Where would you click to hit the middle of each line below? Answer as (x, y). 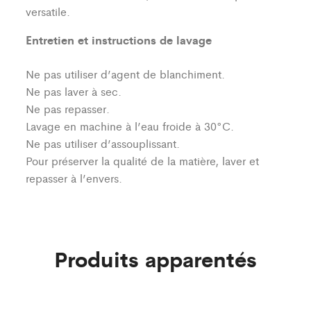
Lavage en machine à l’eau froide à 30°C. (130, 126)
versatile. (48, 12)
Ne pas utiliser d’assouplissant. (103, 144)
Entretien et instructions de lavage (119, 40)
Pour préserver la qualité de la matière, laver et (143, 161)
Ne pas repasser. (68, 109)
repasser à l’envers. (74, 178)
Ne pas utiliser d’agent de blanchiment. (126, 74)
